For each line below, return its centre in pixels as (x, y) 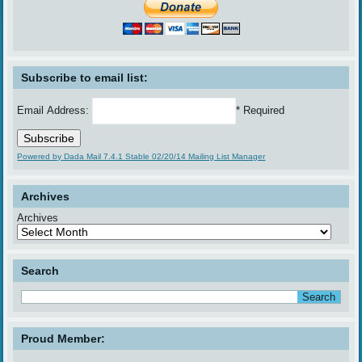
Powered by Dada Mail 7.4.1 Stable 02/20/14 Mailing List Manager (141, 157)
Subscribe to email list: (85, 78)
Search (40, 271)
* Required (261, 111)
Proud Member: (63, 339)
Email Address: (55, 111)
